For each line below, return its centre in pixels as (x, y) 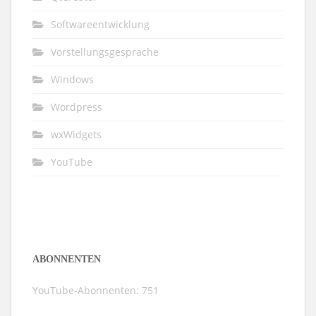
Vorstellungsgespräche (105, 51)
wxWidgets (76, 134)
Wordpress (77, 107)
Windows (72, 79)
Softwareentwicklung (100, 24)
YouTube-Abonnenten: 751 (96, 290)
